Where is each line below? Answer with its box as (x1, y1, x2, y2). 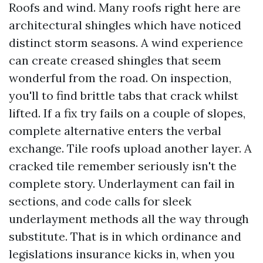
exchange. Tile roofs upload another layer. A (9, 141, 252, 156)
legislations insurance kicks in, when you (9, 247, 235, 261)
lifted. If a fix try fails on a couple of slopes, (9, 106, 245, 120)
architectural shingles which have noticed (9, 18, 241, 32)
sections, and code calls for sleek (9, 194, 191, 208)
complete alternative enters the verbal (9, 123, 221, 138)
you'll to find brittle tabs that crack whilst (9, 88, 238, 103)
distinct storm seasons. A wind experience (9, 35, 243, 50)
